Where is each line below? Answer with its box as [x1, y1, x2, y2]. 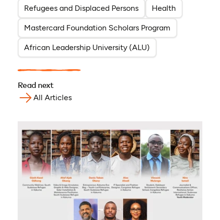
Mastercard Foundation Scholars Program [24, 23, 171, 33]
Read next [17, 82, 54, 90]
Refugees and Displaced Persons [24, 3, 139, 13]
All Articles [33, 93, 72, 103]
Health [152, 3, 176, 13]
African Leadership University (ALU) [24, 43, 150, 53]
